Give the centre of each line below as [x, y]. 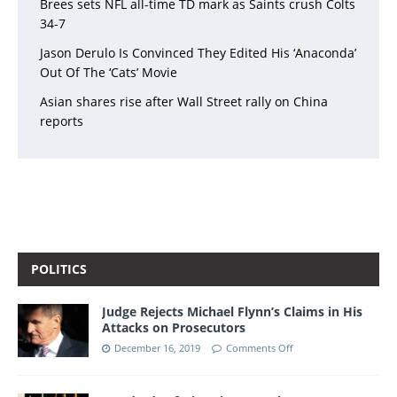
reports [62, 121]
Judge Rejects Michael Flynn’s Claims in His [232, 311]
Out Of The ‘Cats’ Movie [109, 72]
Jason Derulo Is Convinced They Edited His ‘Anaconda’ [198, 52]
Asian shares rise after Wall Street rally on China [184, 101]
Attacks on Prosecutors [174, 327]
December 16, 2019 [157, 347]
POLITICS [59, 269]
